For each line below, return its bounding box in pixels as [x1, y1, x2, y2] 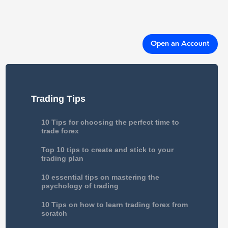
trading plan [41, 154, 83, 162]
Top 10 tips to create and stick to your [41, 146, 174, 154]
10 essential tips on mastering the [41, 173, 159, 181]
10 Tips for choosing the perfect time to [41, 118, 179, 126]
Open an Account [151, 40, 210, 48]
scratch [41, 209, 67, 217]
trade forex [41, 127, 81, 135]
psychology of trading [41, 182, 119, 190]
